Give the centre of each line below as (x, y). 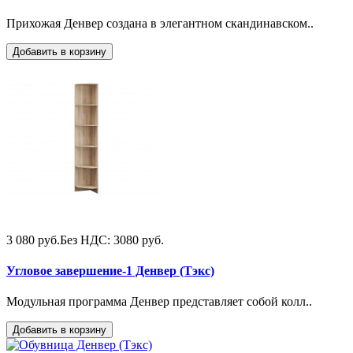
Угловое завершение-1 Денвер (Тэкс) (110, 270)
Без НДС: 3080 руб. (112, 240)
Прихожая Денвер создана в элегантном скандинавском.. (160, 23)
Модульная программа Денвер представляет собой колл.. (159, 302)
